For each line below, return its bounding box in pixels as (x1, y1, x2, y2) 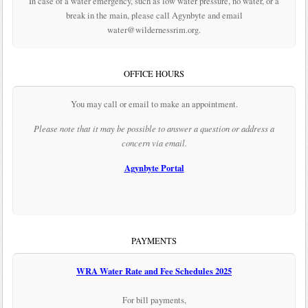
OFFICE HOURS (124, 68, 184, 80)
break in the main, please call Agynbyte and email (65, 10, 243, 22)
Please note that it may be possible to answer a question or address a (34, 123, 274, 135)
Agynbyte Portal (124, 162, 184, 175)
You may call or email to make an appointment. (70, 98, 238, 111)
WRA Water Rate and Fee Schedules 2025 (76, 265, 232, 278)
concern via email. (121, 137, 187, 149)
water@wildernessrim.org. (107, 24, 201, 36)
